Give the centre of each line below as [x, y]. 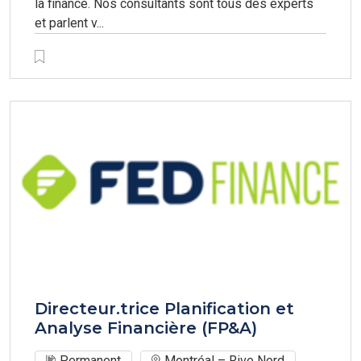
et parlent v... [69, 23]
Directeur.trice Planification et [164, 309]
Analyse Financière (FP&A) [146, 328]
